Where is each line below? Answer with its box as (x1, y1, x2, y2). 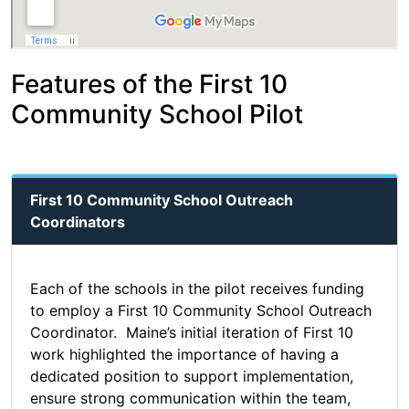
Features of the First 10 (11, 68, 288, 100)
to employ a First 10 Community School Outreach (30, 301, 372, 320)
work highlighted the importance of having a (30, 345, 339, 364)
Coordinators (30, 213, 125, 232)
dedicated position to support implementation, (30, 367, 353, 386)
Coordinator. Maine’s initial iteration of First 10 (30, 323, 353, 342)
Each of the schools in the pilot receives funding (30, 279, 364, 299)
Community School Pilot (11, 99, 303, 131)
